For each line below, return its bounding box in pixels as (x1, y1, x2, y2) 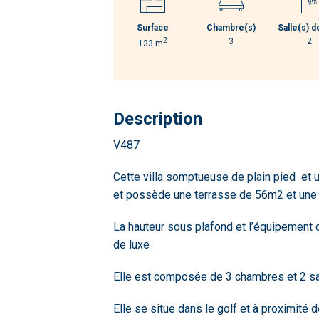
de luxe (113, 238, 150, 251)
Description (113, 109, 203, 129)
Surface (136, 23, 169, 33)
